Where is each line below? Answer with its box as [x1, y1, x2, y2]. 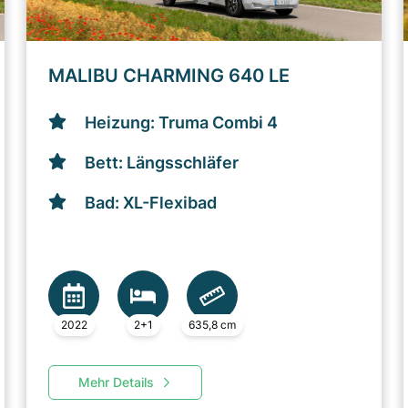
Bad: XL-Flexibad [85, 193, 218, 212]
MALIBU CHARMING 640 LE [48, 65, 291, 87]
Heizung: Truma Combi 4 [85, 113, 279, 132]
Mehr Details [78, 374, 155, 390]
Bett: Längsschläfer [85, 153, 240, 172]
